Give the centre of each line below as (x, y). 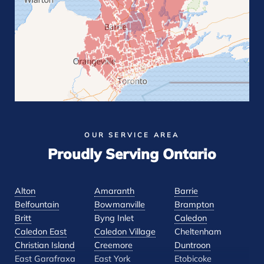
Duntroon (192, 246)
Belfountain (37, 206)
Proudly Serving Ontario (132, 156)
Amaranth (115, 192)
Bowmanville (120, 206)
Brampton (194, 206)
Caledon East (41, 233)
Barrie (186, 192)
